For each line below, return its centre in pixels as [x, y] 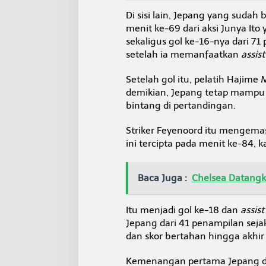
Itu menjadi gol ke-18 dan [183, 210]
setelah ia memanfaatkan [183, 54]
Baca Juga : [162, 178]
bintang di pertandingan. [180, 105]
